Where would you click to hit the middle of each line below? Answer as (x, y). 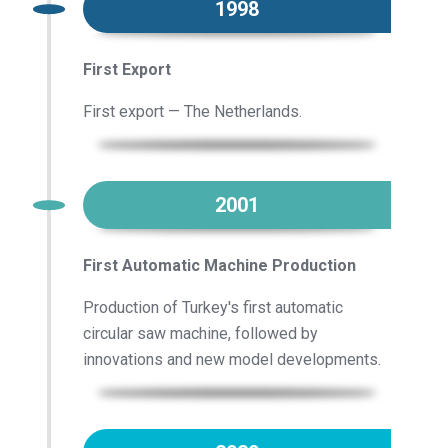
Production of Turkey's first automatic (213, 308)
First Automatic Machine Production (219, 266)
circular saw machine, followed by (200, 334)
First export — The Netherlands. (192, 112)
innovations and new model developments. (232, 360)
